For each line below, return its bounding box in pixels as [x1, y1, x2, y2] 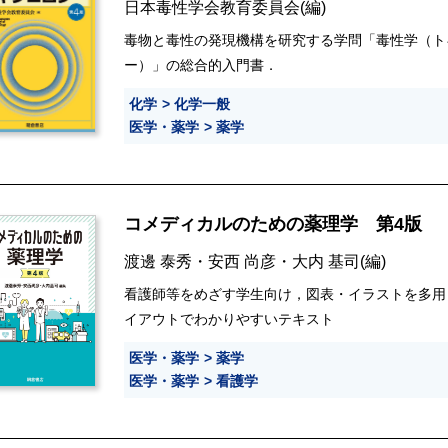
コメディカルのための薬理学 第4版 [124, 214, 427, 235]
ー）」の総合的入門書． [124, 57, 278, 74]
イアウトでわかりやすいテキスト [124, 311, 334, 328]
